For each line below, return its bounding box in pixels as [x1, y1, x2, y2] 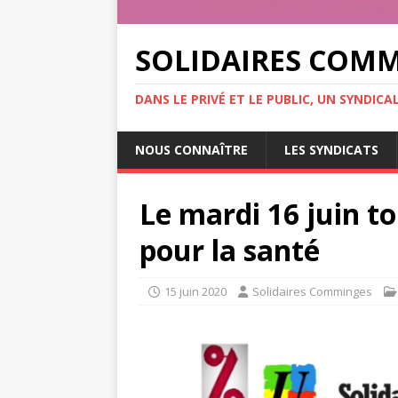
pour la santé [139, 231, 320, 270]
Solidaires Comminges [252, 283, 372, 300]
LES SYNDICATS [284, 141, 378, 159]
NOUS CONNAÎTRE [135, 141, 248, 159]
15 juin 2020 [164, 283, 227, 300]
